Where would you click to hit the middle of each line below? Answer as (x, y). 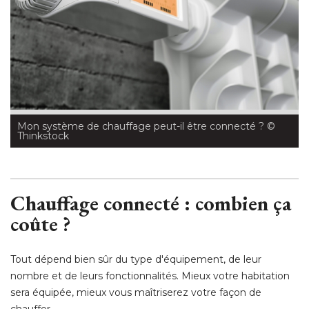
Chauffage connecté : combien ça (151, 203)
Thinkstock (43, 136)
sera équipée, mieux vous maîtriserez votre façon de (136, 292)
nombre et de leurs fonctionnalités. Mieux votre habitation (150, 276)
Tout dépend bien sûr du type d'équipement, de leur (136, 259)
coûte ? (40, 223)
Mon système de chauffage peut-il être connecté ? (141, 126)
